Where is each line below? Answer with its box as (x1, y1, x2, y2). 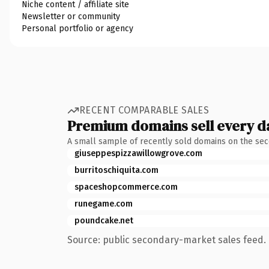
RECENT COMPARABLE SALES (79, 104, 210, 116)
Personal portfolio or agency (22, 23, 133, 34)
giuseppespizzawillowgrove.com (74, 148, 202, 159)
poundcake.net (74, 215, 133, 226)
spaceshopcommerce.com (74, 181, 178, 192)
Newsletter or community (22, 11, 120, 22)
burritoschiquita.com (74, 165, 159, 175)
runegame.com (74, 198, 133, 209)
